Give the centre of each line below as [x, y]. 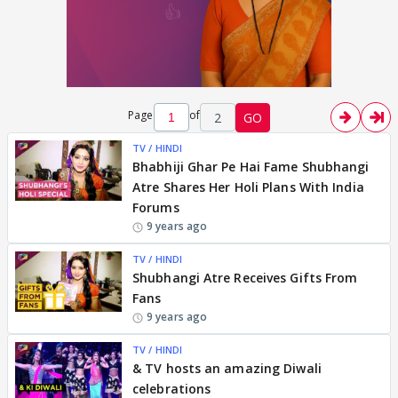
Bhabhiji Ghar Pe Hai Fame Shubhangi [251, 167]
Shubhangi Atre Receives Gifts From [245, 278]
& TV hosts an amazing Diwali [227, 368]
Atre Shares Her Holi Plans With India [248, 187]
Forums [156, 207]
